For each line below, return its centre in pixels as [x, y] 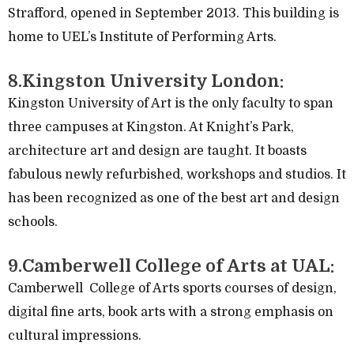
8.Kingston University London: [146, 81]
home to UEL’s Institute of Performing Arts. [142, 37]
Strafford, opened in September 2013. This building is [173, 13]
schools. [33, 222]
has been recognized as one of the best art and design [174, 198]
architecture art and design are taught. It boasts [157, 151]
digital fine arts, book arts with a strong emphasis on [171, 312]
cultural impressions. [75, 335]
